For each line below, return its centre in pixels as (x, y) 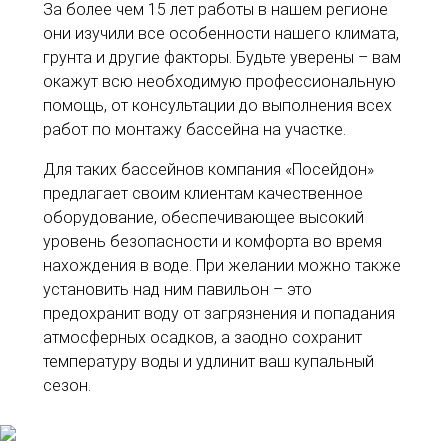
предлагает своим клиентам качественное (203, 193)
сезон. (67, 385)
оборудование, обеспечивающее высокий (204, 217)
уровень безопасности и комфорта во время (213, 241)
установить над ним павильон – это (178, 289)
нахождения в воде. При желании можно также (222, 265)
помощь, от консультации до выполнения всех (218, 105)
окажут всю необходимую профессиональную (220, 81)
